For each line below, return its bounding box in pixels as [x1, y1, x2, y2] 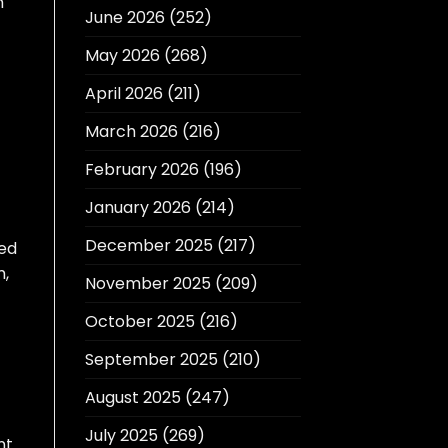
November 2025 [84, 272, 211, 296]
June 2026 [84, 6, 165, 30]
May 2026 [84, 44, 160, 68]
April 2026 [84, 82, 163, 106]
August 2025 [84, 386, 181, 410]
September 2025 [84, 348, 218, 372]
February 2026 [84, 158, 199, 182]
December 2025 [84, 234, 213, 258]
